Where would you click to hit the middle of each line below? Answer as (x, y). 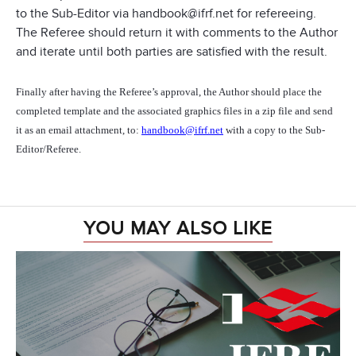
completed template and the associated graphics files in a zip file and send (174, 111)
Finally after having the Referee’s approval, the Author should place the (169, 92)
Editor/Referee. (48, 149)
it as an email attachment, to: (79, 130)
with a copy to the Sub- (274, 130)
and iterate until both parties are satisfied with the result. (172, 52)
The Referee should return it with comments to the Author (177, 33)
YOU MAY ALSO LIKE (178, 229)
